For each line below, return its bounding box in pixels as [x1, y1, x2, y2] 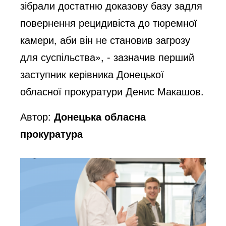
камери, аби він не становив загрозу [20, 32, 191, 47]
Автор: [20, 108, 54, 124]
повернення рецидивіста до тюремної [20, 15, 198, 30]
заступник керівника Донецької [20, 66, 164, 81]
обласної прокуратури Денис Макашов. [20, 83, 204, 98]
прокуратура [20, 126, 83, 141]
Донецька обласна [54, 108, 146, 124]
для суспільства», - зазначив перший [20, 49, 195, 64]
